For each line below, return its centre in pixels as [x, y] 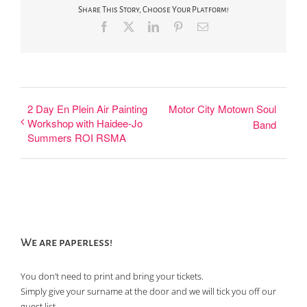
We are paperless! [66, 242]
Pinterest [201, 26]
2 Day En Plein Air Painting [87, 108]
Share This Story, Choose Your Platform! [153, 10]
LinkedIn [178, 26]
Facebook [130, 26]
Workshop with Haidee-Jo [85, 123]
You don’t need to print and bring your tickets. [112, 276]
